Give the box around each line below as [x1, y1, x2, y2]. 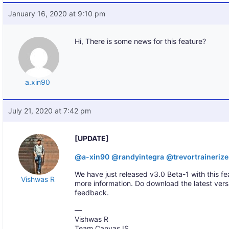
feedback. [75, 188, 109, 197]
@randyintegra [111, 152, 165, 161]
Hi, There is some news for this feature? [75, 37, 207, 45]
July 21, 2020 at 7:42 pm [8, 106, 91, 115]
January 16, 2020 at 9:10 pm [8, 9, 106, 18]
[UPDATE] [75, 134, 109, 143]
